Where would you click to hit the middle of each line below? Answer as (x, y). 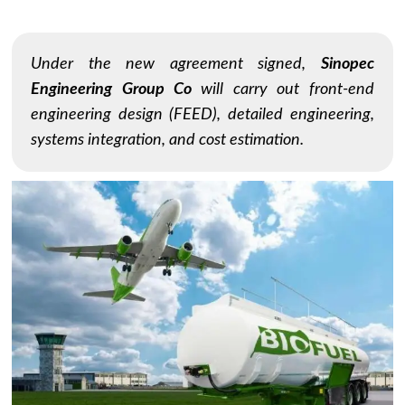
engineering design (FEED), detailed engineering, (202, 115)
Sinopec (347, 64)
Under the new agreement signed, (176, 64)
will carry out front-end (283, 89)
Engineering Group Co (112, 89)
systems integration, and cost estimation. (168, 140)
